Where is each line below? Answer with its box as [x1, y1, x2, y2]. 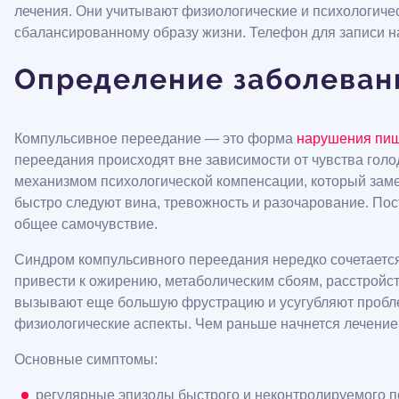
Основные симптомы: [14, 352, 158, 367]
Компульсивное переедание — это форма [14, 131, 297, 146]
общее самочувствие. [14, 216, 158, 232]
